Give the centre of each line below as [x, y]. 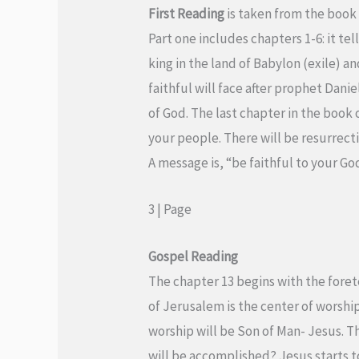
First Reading [187, 14]
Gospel [169, 256]
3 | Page [170, 210]
